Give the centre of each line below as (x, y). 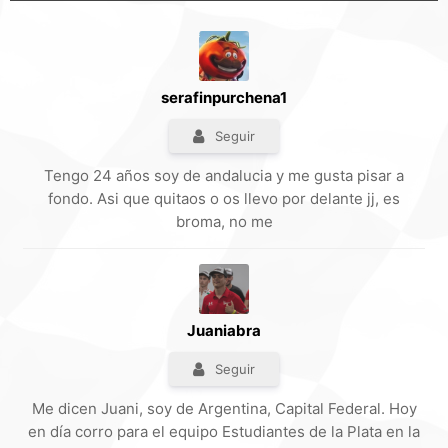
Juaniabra (224, 331)
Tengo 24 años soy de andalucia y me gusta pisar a (224, 176)
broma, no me (224, 222)
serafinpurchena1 (224, 98)
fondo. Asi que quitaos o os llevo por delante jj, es (224, 199)
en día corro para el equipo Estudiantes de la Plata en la (224, 432)
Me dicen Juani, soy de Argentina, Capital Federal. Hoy (224, 409)
